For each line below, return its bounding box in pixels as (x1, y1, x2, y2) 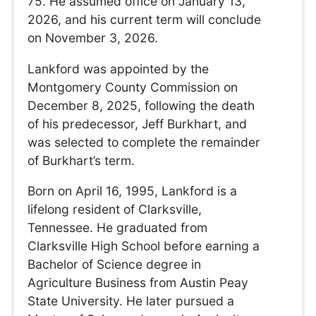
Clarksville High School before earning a (28, 238, 260, 254)
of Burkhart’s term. (28, 152, 135, 168)
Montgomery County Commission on (28, 79, 238, 95)
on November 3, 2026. (28, 30, 159, 46)
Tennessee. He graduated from (28, 220, 208, 236)
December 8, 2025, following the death (28, 97, 255, 113)
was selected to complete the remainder (28, 134, 261, 150)
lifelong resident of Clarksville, (28, 202, 202, 217)
